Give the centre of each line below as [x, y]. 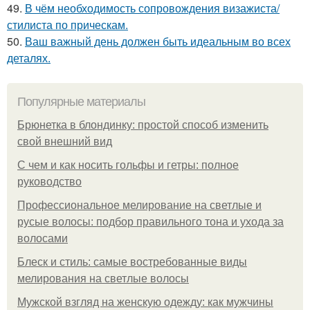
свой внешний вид [65, 141]
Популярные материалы [81, 101]
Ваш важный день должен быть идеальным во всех [158, 41]
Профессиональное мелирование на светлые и [139, 205]
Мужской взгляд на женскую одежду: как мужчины [145, 302]
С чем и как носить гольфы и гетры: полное [128, 165]
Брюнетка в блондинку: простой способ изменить [143, 125]
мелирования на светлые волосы [103, 278]
